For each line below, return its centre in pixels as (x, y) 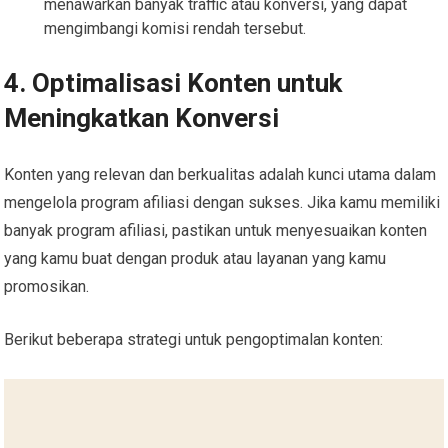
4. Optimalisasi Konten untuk (173, 82)
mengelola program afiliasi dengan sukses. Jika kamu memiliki (222, 202)
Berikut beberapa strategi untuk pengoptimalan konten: (194, 339)
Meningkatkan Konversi (142, 117)
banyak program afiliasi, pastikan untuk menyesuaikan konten (216, 230)
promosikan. (47, 286)
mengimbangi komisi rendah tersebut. (175, 28)
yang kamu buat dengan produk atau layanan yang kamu (195, 258)
